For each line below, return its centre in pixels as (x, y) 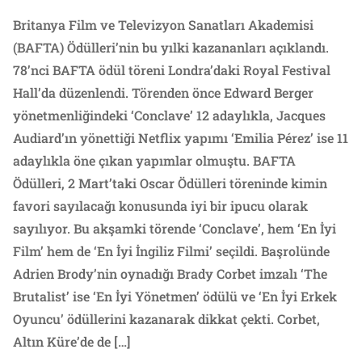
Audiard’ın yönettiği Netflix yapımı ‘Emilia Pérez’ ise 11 (181, 138)
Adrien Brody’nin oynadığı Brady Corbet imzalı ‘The (170, 274)
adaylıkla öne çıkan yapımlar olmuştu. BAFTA (154, 161)
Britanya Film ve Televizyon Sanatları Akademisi (163, 25)
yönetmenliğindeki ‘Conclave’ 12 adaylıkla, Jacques (169, 116)
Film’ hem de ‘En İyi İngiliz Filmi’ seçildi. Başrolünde (171, 251)
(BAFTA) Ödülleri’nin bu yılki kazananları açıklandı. (171, 48)
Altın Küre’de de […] (72, 342)
